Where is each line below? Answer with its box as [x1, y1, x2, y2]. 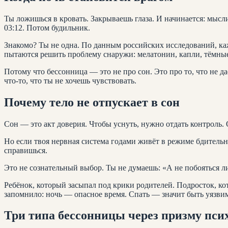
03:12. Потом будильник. [4, 23, 90, 32]
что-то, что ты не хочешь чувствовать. [4, 76, 136, 85]
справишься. [4, 146, 47, 155]
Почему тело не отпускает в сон [4, 95, 180, 109]
